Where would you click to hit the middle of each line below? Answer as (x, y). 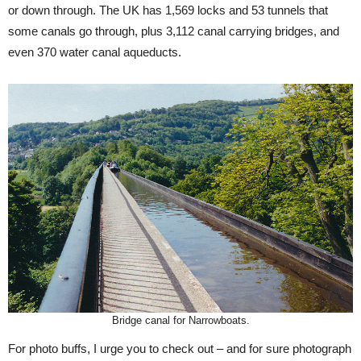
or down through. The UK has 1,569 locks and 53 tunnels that (168, 10)
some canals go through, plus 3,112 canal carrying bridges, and (174, 31)
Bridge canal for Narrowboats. (180, 321)
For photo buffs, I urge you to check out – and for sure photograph (180, 349)
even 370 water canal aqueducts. (95, 52)
